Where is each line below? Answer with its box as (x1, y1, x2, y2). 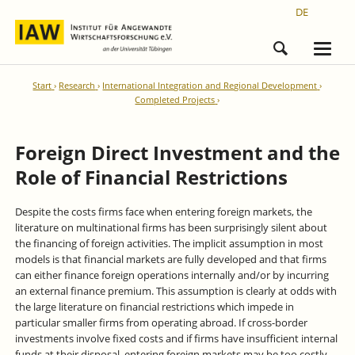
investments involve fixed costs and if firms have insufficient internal (14, 330, 338, 345)
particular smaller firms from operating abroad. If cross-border (14, 315, 307, 330)
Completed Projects (135, 94, 216, 106)
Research (59, 79, 96, 92)
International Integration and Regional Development (102, 79, 318, 92)
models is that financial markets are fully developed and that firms (14, 251, 326, 266)
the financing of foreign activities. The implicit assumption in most (14, 235, 323, 250)
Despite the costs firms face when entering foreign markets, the (14, 204, 312, 219)
